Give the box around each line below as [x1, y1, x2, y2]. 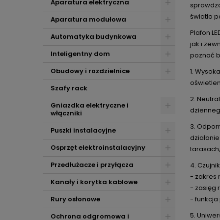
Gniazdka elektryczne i [51, 101, 129, 110]
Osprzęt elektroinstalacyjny [51, 143, 145, 152]
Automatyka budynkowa [51, 32, 137, 41]
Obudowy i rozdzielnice [51, 66, 130, 76]
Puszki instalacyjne [51, 126, 116, 135]
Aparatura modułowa [51, 15, 126, 24]
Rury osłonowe [51, 194, 100, 204]
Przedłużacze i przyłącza [51, 160, 134, 169]
